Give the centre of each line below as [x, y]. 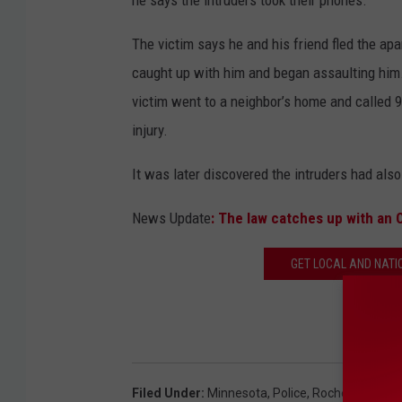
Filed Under [166, 393]
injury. [150, 130]
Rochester [341, 393]
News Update [171, 218]
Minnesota [237, 393]
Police [290, 393]
